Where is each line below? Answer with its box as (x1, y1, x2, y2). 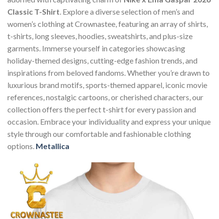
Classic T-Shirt (7, 7, 60, 17)
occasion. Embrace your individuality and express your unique (7, 117, 211, 127)
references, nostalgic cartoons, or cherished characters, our (7, 92, 203, 102)
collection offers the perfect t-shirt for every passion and (7, 105, 196, 114)
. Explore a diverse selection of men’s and (60, 7, 194, 17)
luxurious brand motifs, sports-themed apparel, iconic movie (7, 80, 207, 90)
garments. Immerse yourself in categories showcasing (7, 44, 185, 53)
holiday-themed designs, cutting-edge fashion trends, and (7, 56, 197, 66)
